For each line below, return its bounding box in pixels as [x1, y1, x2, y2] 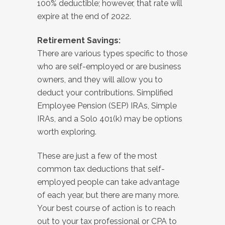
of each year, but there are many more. [37, 190, 179, 200]
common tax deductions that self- [37, 164, 165, 174]
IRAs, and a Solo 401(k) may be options [37, 114, 182, 124]
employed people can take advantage [37, 177, 179, 187]
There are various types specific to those [37, 49, 187, 59]
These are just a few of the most [37, 151, 157, 161]
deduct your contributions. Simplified [37, 88, 173, 98]
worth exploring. [37, 127, 96, 137]
